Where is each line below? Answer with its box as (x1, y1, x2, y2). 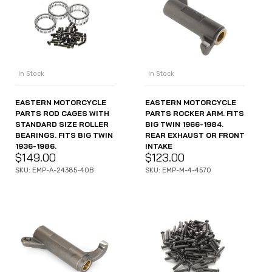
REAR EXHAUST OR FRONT (145, 131, 245, 140)
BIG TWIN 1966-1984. (145, 120, 223, 129)
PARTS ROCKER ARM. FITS (145, 109, 244, 118)
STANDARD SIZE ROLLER (15, 120, 109, 129)
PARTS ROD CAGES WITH (15, 109, 109, 118)
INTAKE (145, 141, 172, 151)
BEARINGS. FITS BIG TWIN (15, 131, 113, 140)
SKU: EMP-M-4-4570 (145, 166, 211, 175)
